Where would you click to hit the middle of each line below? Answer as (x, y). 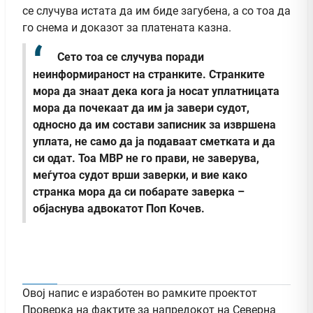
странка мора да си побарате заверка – (139, 192)
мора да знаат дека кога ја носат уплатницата (156, 92)
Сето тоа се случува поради (131, 57)
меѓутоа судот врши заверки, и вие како (140, 175)
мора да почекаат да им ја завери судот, (141, 108)
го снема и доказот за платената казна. (127, 28)
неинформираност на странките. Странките (149, 75)
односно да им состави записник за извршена (154, 125)
